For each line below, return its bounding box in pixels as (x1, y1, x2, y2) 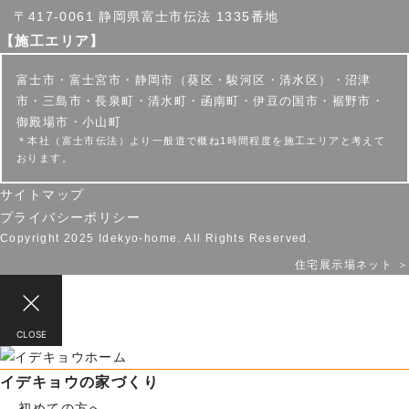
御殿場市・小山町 (16, 114, 122, 129)
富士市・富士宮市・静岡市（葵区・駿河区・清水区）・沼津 (16, 72, 372, 87)
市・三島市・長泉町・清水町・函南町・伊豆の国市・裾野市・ (16, 93, 385, 108)
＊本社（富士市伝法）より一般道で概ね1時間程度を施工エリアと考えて (16, 134, 386, 146)
